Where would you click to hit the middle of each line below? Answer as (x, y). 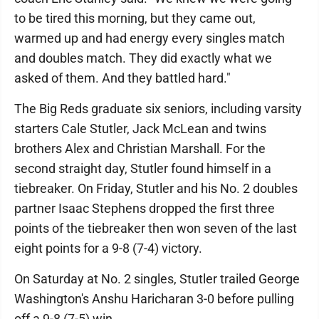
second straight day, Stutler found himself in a (143, 168)
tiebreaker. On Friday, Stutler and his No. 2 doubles (156, 188)
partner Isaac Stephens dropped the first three (145, 208)
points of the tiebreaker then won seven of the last (156, 228)
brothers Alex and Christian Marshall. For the (140, 148)
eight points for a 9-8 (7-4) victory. (108, 248)
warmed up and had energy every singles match (150, 38)
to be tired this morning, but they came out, (135, 18)
